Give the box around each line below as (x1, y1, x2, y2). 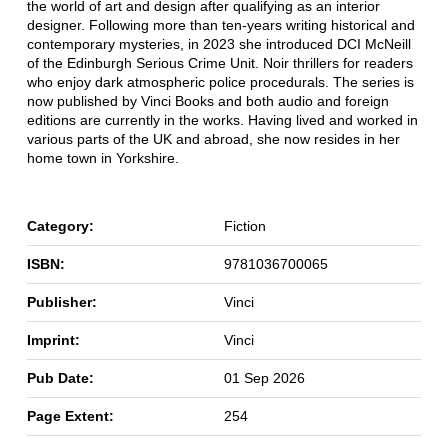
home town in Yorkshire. (26, 150, 179, 167)
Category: (26, 218, 94, 235)
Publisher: (26, 294, 97, 311)
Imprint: (26, 332, 80, 349)
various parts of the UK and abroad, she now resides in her (26, 131, 400, 148)
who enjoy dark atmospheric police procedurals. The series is (26, 74, 414, 91)
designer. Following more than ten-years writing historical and (26, 17, 415, 34)
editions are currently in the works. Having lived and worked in (26, 112, 418, 129)
